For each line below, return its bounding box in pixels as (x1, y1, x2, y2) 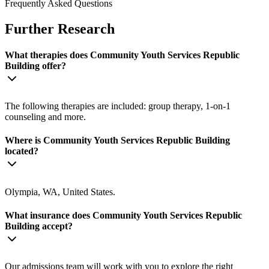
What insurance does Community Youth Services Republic (5, 210, 242, 220)
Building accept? (5, 220, 73, 231)
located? (5, 146, 38, 157)
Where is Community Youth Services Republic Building (5, 135, 230, 146)
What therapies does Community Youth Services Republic (5, 49, 240, 60)
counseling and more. (5, 112, 86, 122)
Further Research (5, 20, 115, 37)
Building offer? (5, 60, 66, 71)
